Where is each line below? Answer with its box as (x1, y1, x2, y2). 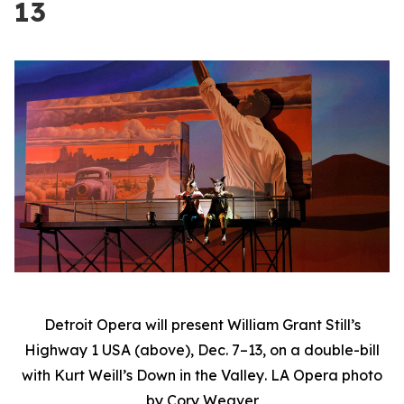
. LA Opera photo (264, 365, 382, 384)
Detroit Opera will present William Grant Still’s (43, 315, 361, 334)
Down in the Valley (136, 365, 264, 384)
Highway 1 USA (24, 340, 131, 359)
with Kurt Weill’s (22, 365, 136, 384)
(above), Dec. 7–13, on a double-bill (131, 340, 380, 359)
